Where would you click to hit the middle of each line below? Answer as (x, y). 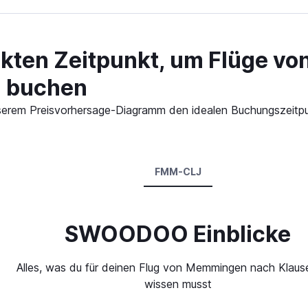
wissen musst (178, 284)
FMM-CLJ (178, 172)
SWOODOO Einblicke (178, 234)
